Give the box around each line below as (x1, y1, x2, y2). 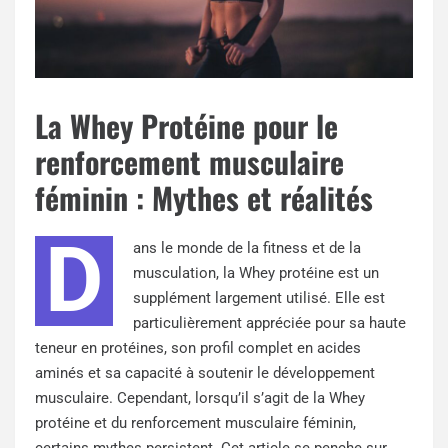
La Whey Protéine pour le (35, 102, 338, 148)
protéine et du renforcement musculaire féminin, (35, 413, 356, 432)
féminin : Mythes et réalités (35, 174, 373, 220)
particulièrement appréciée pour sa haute (133, 313, 406, 332)
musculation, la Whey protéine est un (133, 263, 379, 282)
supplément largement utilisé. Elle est (133, 288, 385, 307)
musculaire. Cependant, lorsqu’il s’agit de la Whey (35, 388, 365, 407)
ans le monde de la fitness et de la (133, 238, 361, 257)
